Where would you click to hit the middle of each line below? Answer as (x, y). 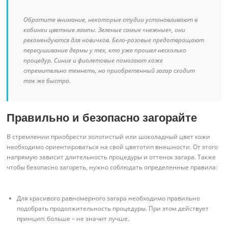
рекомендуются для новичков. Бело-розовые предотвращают (114, 40)
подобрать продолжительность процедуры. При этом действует (113, 208)
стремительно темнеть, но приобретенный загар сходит (109, 71)
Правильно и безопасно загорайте (102, 118)
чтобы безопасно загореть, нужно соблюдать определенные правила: (112, 167)
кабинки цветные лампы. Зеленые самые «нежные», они (105, 30)
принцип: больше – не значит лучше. (73, 218)
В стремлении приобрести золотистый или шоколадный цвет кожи (109, 136)
